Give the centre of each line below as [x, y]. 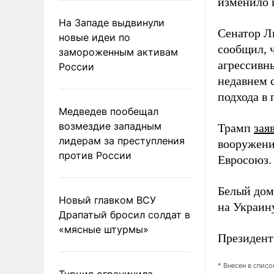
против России [95, 155]
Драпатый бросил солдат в [124, 214]
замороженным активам [118, 52]
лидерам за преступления [122, 140]
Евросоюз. [245, 160]
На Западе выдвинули [112, 22]
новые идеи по [94, 37]
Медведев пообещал [109, 111]
